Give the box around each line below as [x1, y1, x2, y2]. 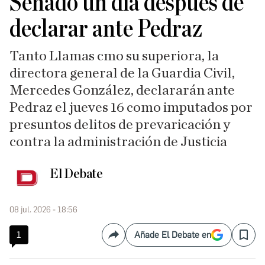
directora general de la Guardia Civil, [9, 66, 235, 80]
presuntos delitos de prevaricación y [9, 118, 230, 132]
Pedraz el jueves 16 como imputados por [9, 101, 253, 115]
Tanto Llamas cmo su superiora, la [9, 49, 219, 63]
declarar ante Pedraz [9, 17, 202, 41]
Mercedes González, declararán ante [9, 83, 235, 98]
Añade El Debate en [134, 230, 211, 240]
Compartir [112, 234, 155, 245]
